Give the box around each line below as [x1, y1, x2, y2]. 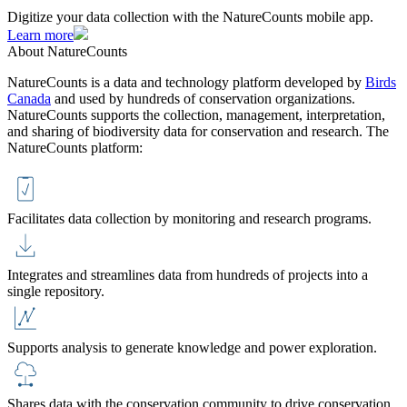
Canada [7, 90, 51, 106]
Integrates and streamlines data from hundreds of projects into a [7, 266, 368, 283]
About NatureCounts [7, 43, 127, 59]
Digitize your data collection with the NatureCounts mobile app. [7, 8, 373, 25]
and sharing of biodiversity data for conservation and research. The [7, 123, 389, 139]
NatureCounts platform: [7, 139, 143, 155]
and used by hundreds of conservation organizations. [51, 90, 355, 106]
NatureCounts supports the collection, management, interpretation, [7, 106, 385, 123]
